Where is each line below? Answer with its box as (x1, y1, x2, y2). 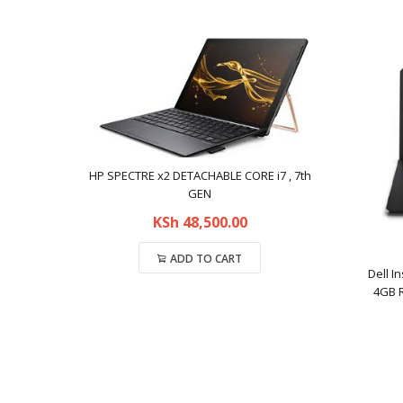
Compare (180, 290, 219, 302)
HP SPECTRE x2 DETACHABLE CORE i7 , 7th (88, 166, 311, 184)
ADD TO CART (170, 250, 242, 266)
